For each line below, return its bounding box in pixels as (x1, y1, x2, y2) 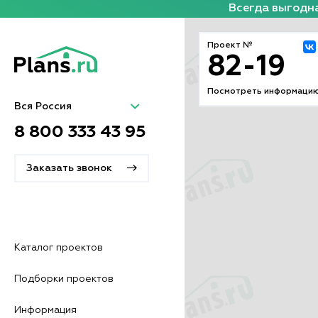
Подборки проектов (14, 273, 114, 284)
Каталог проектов (14, 242, 103, 253)
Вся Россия (14, 101, 72, 111)
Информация (14, 305, 77, 315)
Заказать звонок (26, 163, 112, 173)
